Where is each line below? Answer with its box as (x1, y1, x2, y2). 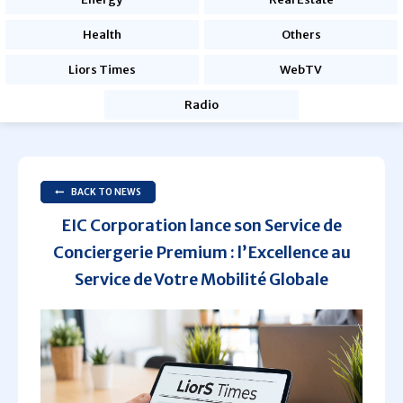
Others (281, 27, 321, 42)
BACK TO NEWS (71, 186, 141, 198)
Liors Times (67, 62, 136, 77)
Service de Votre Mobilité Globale (75, 269, 328, 290)
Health (82, 27, 121, 42)
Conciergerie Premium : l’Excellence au (52, 242, 351, 263)
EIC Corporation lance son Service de (61, 215, 342, 236)
